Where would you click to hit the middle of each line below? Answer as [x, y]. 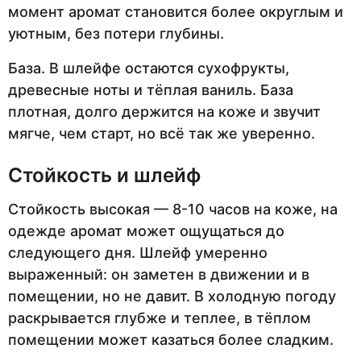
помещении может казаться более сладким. [171, 340]
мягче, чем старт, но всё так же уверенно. [162, 134]
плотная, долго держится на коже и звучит [164, 112]
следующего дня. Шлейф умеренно [138, 253]
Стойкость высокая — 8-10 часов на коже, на [173, 210]
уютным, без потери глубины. [116, 34]
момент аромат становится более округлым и [176, 12]
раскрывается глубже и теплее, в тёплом [160, 318]
